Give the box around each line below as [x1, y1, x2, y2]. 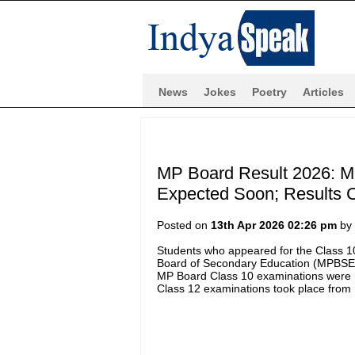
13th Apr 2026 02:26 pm [210, 218, 337, 231]
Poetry [252, 86, 287, 98]
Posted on [156, 218, 211, 231]
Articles [303, 86, 344, 98]
